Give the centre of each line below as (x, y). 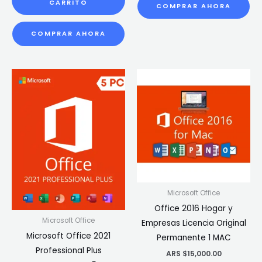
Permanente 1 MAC (194, 238)
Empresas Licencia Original (194, 223)
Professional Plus (68, 250)
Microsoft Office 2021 (68, 236)
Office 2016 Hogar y (194, 209)
